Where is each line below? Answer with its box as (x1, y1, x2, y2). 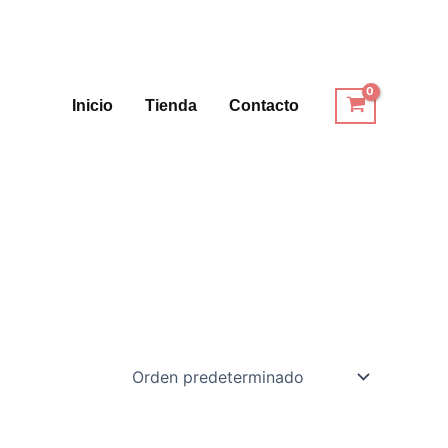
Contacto (229, 97, 300, 114)
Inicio (72, 97, 114, 114)
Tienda (145, 97, 198, 114)
